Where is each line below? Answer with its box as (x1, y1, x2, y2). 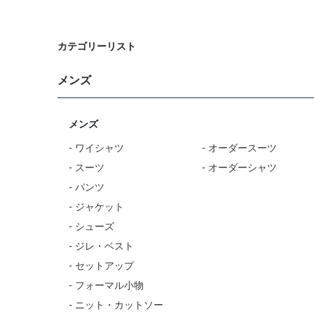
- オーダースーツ (202, 143, 278, 153)
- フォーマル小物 (69, 280, 144, 291)
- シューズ (69, 221, 114, 232)
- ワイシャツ (69, 143, 124, 153)
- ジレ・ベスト (69, 241, 134, 252)
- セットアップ (69, 261, 134, 271)
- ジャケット (69, 202, 124, 212)
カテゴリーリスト (57, 41, 136, 52)
